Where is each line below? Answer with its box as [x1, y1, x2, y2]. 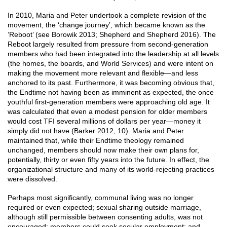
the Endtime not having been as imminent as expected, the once [8, 88, 214, 96]
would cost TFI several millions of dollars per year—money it [8, 117, 201, 125]
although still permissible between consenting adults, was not [8, 213, 203, 221]
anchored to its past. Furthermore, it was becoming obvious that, [8, 79, 214, 87]
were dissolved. [8, 175, 57, 183]
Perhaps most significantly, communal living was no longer [8, 194, 194, 202]
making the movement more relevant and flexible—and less [8, 69, 198, 77]
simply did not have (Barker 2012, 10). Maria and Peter [8, 127, 184, 135]
